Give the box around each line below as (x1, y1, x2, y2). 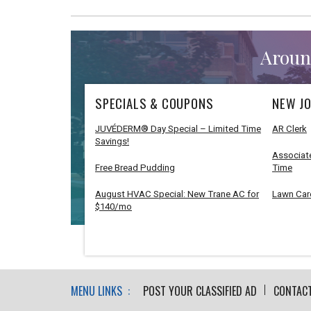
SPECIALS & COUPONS (95, 93, 214, 112)
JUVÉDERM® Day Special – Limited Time (95, 123, 261, 134)
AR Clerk (271, 123, 307, 134)
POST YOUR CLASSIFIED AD (143, 282, 257, 299)
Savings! (95, 135, 129, 146)
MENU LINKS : (71, 282, 130, 299)
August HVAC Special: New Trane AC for (95, 188, 259, 199)
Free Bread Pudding (95, 162, 175, 173)
